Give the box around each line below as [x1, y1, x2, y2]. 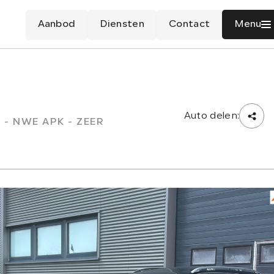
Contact [168, 20, 210, 29]
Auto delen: [183, 111, 240, 121]
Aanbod [37, 20, 76, 29]
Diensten [100, 20, 144, 29]
